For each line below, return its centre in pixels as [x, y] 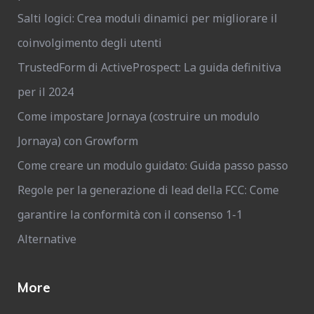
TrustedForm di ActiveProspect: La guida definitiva [149, 68]
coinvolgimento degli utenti [90, 43]
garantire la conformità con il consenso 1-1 [130, 215]
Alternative [47, 239]
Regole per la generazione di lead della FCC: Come [148, 190]
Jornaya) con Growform [78, 141]
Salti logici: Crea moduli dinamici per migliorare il [148, 19]
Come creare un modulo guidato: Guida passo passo [153, 166]
